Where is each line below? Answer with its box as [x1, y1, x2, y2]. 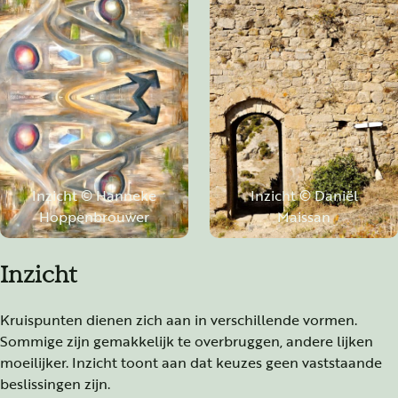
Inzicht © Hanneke [31, 184, 156, 204]
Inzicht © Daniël [250, 184, 358, 204]
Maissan [277, 205, 331, 226]
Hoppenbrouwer [38, 205, 149, 226]
